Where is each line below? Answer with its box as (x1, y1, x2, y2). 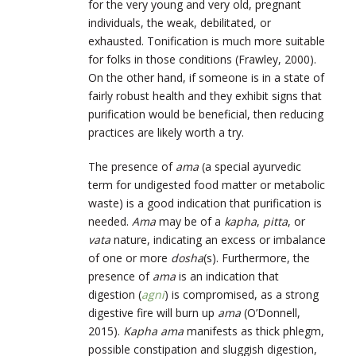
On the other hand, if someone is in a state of (88, 70, 324, 86)
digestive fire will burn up (88, 305, 218, 321)
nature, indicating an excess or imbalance (114, 232, 326, 248)
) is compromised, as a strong (164, 287, 319, 303)
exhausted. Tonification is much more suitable (88, 33, 325, 49)
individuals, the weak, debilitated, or (88, 15, 271, 31)
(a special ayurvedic (199, 159, 301, 175)
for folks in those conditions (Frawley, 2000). (88, 52, 316, 68)
